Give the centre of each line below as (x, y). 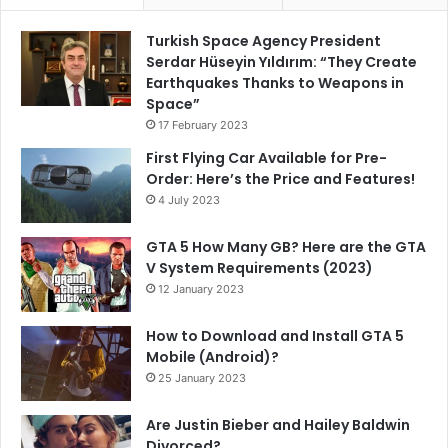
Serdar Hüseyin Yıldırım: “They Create (281, 61)
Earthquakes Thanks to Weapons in (275, 82)
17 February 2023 (203, 124)
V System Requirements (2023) (259, 267)
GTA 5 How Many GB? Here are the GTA (286, 246)
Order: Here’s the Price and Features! (280, 178)
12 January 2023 (201, 288)
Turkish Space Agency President (263, 40)
